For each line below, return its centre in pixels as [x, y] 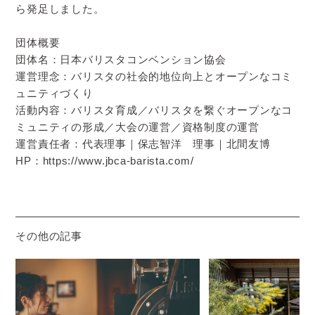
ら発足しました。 [60, 8]
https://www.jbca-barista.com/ [118, 160]
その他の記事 [49, 236]
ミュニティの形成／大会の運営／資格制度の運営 [137, 127]
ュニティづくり [54, 93]
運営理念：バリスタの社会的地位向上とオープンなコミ [154, 76]
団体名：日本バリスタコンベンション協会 [121, 59]
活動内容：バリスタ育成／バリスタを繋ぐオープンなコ [154, 110]
